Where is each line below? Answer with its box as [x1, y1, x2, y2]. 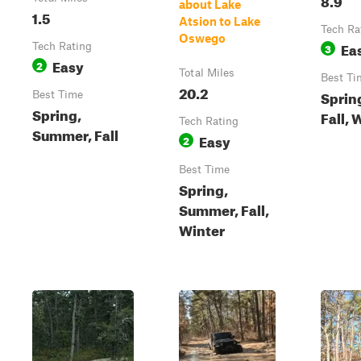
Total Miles [179, 66, 234, 79]
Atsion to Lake [179, 14, 260, 28]
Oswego [179, 31, 226, 45]
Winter [179, 218, 225, 239]
